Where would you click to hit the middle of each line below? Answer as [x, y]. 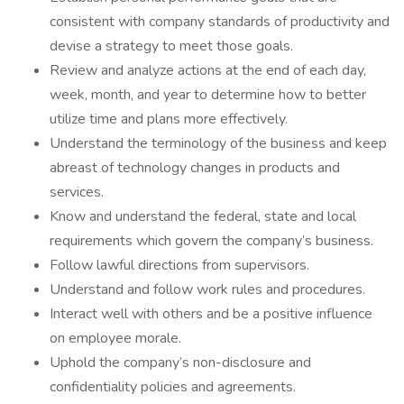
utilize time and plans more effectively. [169, 119]
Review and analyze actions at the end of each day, [208, 70]
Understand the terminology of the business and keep [218, 143]
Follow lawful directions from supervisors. [179, 265]
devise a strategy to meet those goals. [171, 46]
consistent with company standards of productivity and [220, 22]
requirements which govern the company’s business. [211, 241]
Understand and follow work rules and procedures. [207, 289]
